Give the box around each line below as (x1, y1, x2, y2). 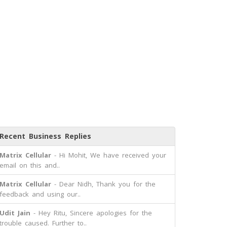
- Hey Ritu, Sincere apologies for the (30, 208, 152, 217)
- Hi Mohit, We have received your (51, 150, 166, 160)
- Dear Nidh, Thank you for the (51, 179, 156, 188)
